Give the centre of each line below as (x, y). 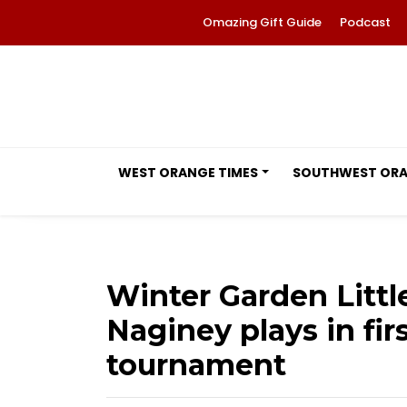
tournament (196, 365)
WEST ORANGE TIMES (188, 173)
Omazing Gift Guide (262, 22)
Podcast (365, 22)
